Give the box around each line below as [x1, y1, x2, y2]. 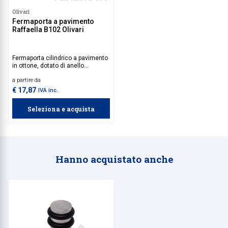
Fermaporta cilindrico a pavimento [12, 54, 108, 62]
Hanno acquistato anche [55, 152, 173, 165]
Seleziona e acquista [27, 104, 95, 113]
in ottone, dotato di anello [12, 62, 84, 69]
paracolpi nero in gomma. [12, 69, 83, 77]
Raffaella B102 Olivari [12, 25, 84, 34]
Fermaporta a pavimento [12, 17, 94, 25]
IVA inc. [38, 87, 58, 94]
